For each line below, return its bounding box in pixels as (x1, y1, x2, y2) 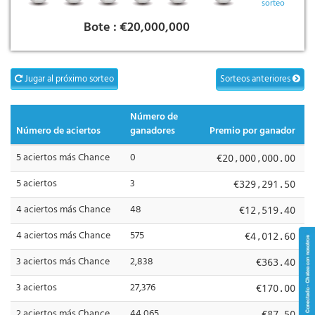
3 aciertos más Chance (16, 254, 110, 271)
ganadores (130, 123, 175, 140)
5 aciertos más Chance (16, 150, 110, 167)
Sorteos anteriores (220, 72, 292, 87)
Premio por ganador (210, 123, 295, 140)
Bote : (84, 18, 120, 39)
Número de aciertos (16, 123, 101, 140)
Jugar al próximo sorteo (22, 72, 114, 87)
